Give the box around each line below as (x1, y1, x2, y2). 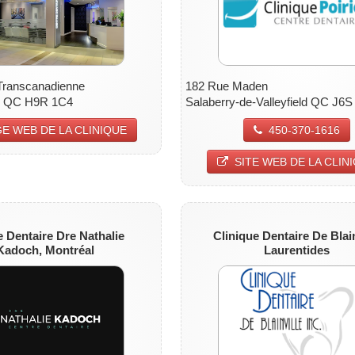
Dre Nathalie (55, 228, 124, 242)
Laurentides (264, 242, 330, 257)
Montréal (44, 242, 94, 257)
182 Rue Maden (185, 78, 268, 93)
